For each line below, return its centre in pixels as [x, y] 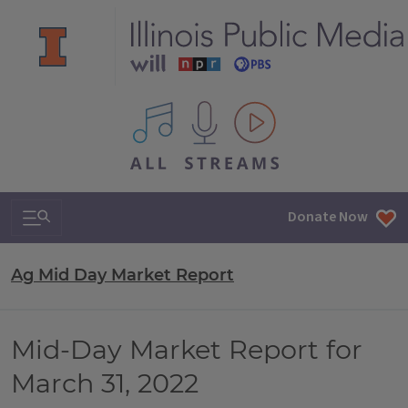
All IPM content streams [205, 111]
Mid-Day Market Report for [187, 349]
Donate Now [328, 217]
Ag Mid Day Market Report [122, 275]
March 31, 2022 [105, 383]
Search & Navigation [99, 212]
